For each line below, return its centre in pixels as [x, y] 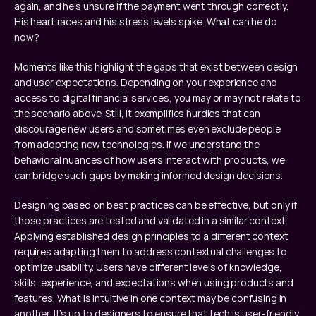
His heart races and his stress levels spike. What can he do [146, 22]
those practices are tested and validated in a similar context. [151, 220]
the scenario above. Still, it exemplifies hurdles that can [137, 113]
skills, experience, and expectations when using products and [154, 282]
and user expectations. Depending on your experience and [146, 82]
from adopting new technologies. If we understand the [137, 144]
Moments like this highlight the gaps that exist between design [156, 67]
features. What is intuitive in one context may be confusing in [151, 298]
